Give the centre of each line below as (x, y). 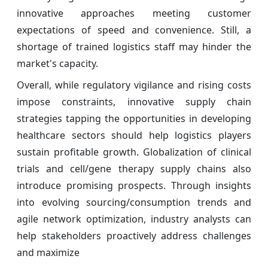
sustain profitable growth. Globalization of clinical (134, 152)
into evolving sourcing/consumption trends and (134, 202)
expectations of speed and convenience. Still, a (134, 30)
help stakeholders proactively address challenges (134, 235)
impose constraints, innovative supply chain (134, 101)
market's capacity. (57, 63)
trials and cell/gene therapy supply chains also (134, 168)
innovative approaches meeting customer (134, 13)
